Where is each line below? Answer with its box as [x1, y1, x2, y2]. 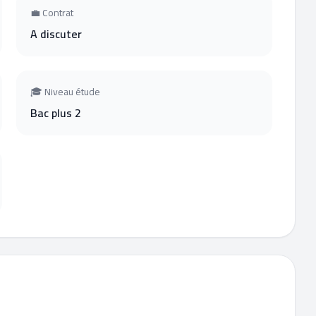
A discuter [30, 23, 83, 44]
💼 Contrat [30, 4, 74, 22]
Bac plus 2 [30, 102, 82, 123]
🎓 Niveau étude [30, 83, 101, 101]
